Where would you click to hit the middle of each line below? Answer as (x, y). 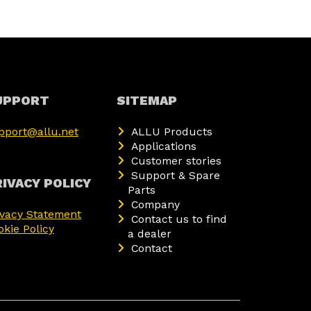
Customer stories (176, 160)
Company (155, 204)
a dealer (150, 233)
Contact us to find (179, 219)
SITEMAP (147, 100)
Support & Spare (176, 175)
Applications (164, 146)
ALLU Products (172, 131)
